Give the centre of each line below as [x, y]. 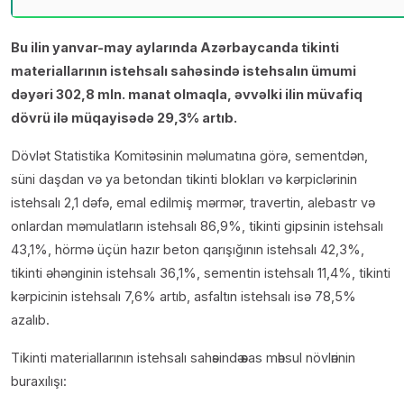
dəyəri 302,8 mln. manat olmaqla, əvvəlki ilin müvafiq [187, 95]
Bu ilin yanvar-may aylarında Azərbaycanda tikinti [175, 48]
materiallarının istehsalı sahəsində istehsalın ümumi [184, 71]
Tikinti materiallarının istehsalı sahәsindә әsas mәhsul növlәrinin [183, 358]
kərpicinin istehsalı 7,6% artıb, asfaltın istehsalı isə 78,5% [184, 297]
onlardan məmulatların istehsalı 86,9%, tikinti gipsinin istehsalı [197, 226]
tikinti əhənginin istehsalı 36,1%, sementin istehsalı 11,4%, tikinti [201, 273]
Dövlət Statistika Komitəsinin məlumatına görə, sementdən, [189, 156]
